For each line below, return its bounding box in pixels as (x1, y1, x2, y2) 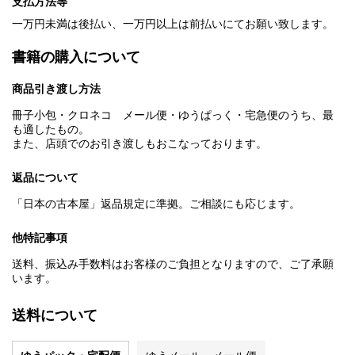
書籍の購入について (12, 49, 140, 66)
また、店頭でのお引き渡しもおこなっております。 (12, 137, 267, 151)
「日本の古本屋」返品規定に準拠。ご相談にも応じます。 (12, 197, 300, 211)
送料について (12, 307, 97, 324)
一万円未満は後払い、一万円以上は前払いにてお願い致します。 (12, 17, 334, 31)
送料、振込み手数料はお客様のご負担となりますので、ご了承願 (12, 258, 334, 271)
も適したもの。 (12, 123, 90, 136)
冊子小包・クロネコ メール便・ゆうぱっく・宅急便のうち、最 (12, 109, 334, 122)
